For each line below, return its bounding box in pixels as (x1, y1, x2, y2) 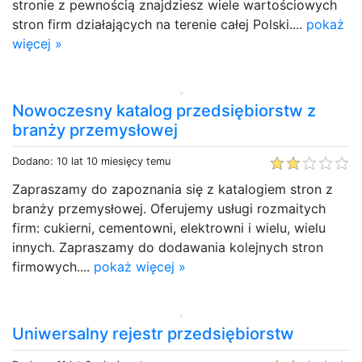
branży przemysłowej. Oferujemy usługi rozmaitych (12, 200, 326, 217)
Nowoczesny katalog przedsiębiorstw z (12, 100, 316, 120)
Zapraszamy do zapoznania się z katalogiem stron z (12, 180, 333, 197)
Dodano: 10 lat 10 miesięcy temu (12, 154, 170, 167)
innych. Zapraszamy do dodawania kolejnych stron (12, 238, 323, 255)
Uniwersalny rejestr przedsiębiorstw (12, 323, 294, 343)
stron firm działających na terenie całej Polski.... (12, 15, 306, 32)
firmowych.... (12, 258, 94, 275)
